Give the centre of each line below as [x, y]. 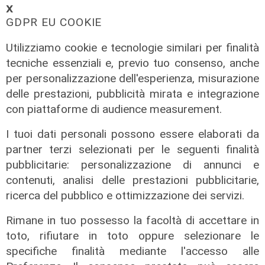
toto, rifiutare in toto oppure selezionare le [132, 235]
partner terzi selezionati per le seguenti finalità [132, 149]
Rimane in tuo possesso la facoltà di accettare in [132, 220]
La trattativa [52, 204]
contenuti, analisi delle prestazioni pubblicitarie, [132, 180]
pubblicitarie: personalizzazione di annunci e [132, 164]
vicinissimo [54, 253]
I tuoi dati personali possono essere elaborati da [132, 134]
